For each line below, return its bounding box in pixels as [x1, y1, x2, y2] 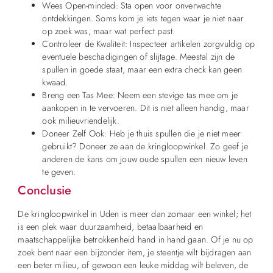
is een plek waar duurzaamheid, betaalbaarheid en [18, 221, 204, 233]
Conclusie [18, 182, 72, 200]
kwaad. [42, 76, 68, 89]
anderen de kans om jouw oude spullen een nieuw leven [42, 153, 247, 166]
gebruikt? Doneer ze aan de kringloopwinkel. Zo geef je [42, 140, 249, 153]
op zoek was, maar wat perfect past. [42, 25, 175, 38]
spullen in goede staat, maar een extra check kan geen [42, 63, 243, 76]
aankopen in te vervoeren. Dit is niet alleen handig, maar [42, 102, 249, 115]
